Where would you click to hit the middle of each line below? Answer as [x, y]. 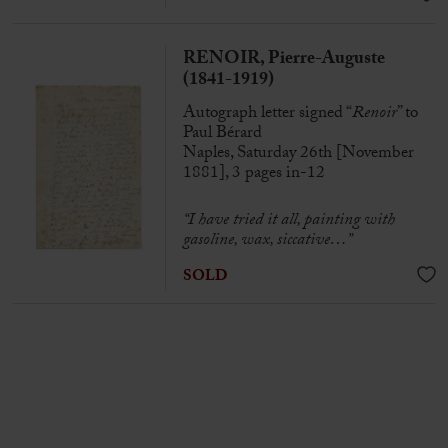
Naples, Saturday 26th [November [298, 154]
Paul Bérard [222, 134]
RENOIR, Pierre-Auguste [283, 61]
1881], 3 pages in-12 [253, 174]
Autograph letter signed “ [267, 114]
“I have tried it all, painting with [288, 220]
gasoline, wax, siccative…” [267, 240]
